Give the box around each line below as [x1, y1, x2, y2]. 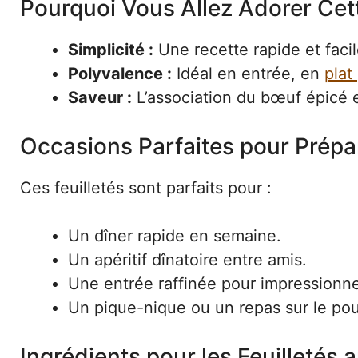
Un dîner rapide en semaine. [68, 225, 281, 245]
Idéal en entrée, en [172, 63, 324, 83]
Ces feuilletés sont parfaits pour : [20, 177, 272, 197]
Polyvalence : [68, 63, 172, 83]
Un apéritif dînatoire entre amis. [68, 249, 307, 269]
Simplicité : [68, 39, 153, 59]
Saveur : [68, 87, 132, 107]
